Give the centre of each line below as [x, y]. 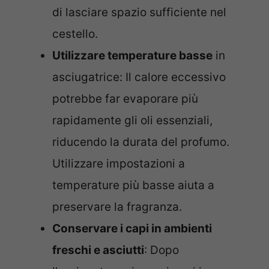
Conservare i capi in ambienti [132, 229]
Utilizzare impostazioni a [119, 164]
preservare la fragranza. [117, 207]
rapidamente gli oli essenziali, [132, 121]
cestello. [75, 34]
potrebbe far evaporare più [125, 99]
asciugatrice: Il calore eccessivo [139, 77]
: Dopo [162, 250]
